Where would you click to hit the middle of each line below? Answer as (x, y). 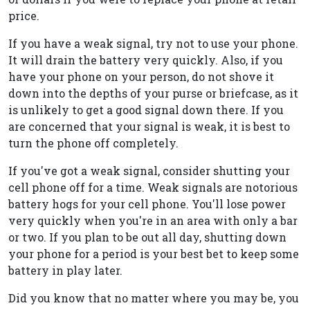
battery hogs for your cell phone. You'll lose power (147, 204)
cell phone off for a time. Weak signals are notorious (153, 187)
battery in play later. (65, 270)
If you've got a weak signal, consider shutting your (149, 171)
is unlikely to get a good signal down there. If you (146, 110)
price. (24, 16)
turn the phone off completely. (93, 143)
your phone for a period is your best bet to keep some (154, 254)
